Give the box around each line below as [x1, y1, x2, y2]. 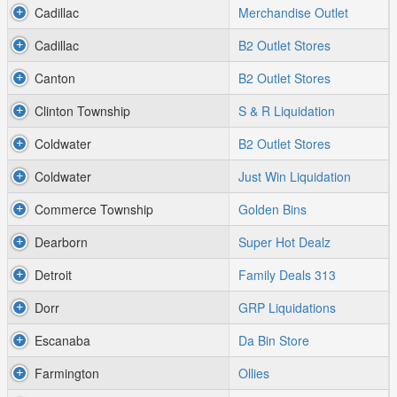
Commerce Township [35, 200, 153, 218]
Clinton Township [35, 102, 130, 120]
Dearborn [35, 233, 88, 251]
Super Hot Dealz [238, 233, 331, 251]
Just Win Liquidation [238, 167, 351, 185]
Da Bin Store [238, 331, 309, 349]
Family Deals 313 [238, 266, 336, 284]
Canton [35, 69, 75, 87]
